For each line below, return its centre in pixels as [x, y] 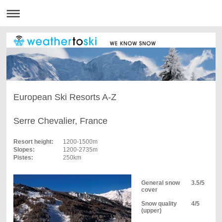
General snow [160, 183]
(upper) [151, 210]
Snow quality [159, 203]
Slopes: [24, 149]
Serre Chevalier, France [60, 121]
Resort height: [33, 141]
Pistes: [23, 157]
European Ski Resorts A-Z [65, 97]
